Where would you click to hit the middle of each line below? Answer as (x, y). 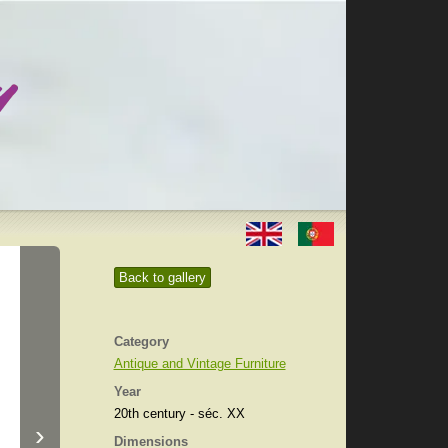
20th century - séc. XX (179, 413)
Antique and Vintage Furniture (199, 363)
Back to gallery (162, 277)
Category (141, 341)
